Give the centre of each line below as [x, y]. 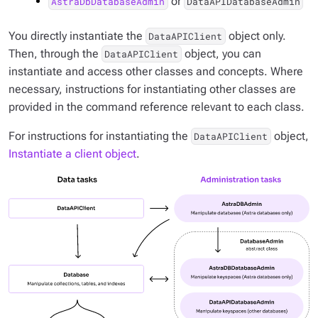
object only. [256, 36]
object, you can [221, 54]
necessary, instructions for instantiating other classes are [152, 89]
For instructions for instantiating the [100, 136]
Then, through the [55, 54]
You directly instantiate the [77, 36]
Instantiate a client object [72, 154]
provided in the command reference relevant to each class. [157, 107]
